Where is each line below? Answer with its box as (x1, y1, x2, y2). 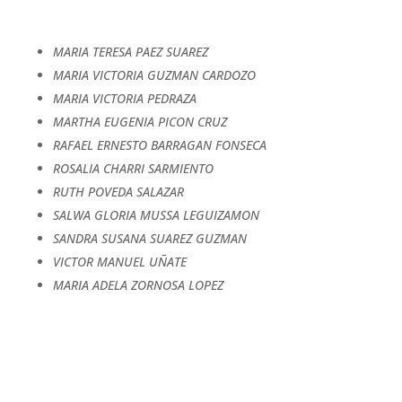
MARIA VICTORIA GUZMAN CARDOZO (52, 66, 256, 83)
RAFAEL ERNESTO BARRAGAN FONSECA (52, 135, 267, 153)
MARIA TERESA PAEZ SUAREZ (52, 42, 208, 60)
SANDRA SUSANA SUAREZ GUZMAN (52, 229, 247, 247)
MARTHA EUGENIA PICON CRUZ (52, 112, 227, 130)
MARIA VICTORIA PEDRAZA (52, 89, 197, 107)
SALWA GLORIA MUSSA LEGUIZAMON (52, 205, 259, 223)
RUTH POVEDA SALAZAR (52, 182, 184, 200)
